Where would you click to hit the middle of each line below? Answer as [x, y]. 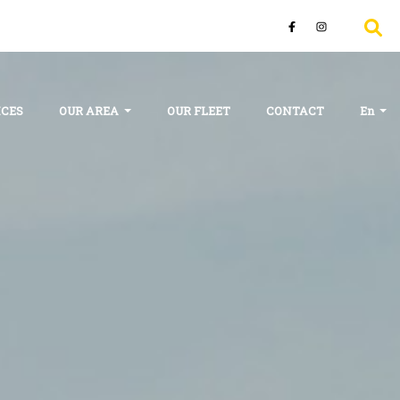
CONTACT [296, 111]
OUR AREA [91, 111]
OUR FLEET [199, 111]
